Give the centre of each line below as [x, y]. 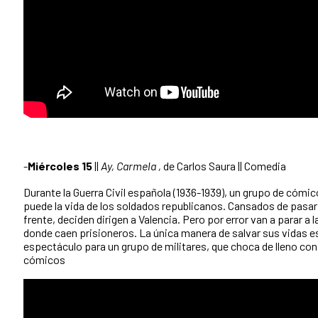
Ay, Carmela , [131, 166]
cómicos [44, 260]
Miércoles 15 [60, 166]
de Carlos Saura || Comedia [224, 166]
